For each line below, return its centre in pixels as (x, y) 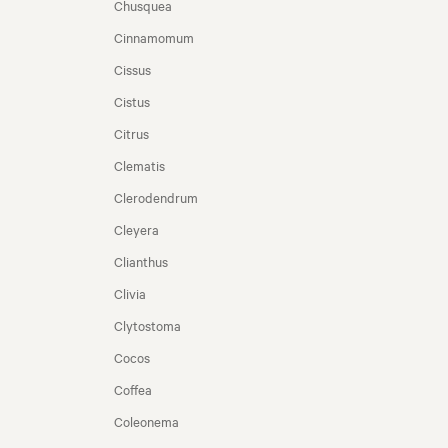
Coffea (133, 389)
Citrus (131, 133)
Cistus (132, 101)
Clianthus (141, 261)
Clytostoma (147, 325)
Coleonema (146, 421)
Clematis (139, 165)
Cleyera (136, 229)
